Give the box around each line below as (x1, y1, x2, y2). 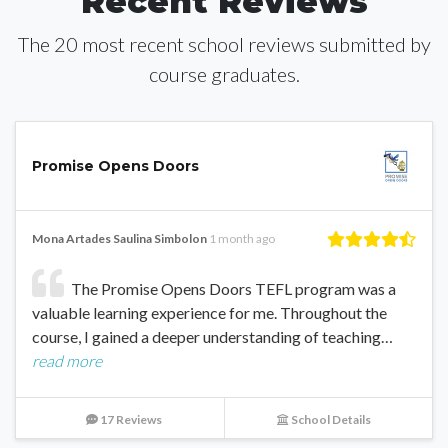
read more (32, 350, 102, 370)
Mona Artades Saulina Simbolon (32, 230, 207, 246)
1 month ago (209, 230, 275, 246)
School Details (289, 411, 372, 427)
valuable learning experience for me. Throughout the (32, 302, 387, 322)
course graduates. (148, 61, 300, 86)
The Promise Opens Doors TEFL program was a (68, 278, 396, 298)
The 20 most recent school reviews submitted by (17, 31, 431, 56)
